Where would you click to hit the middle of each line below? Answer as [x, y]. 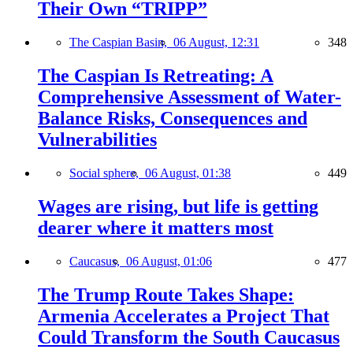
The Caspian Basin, [121, 42]
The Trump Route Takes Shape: [166, 294]
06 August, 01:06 [169, 261]
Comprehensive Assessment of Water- [190, 97]
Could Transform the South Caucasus [189, 337]
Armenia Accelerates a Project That [184, 316]
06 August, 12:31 [216, 42]
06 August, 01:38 [188, 173]
